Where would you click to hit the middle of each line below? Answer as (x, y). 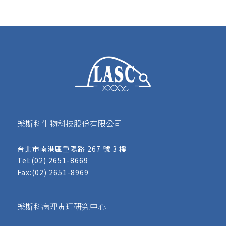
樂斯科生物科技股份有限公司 (69, 123)
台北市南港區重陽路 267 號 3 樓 (72, 149)
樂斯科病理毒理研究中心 (61, 206)
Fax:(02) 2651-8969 (53, 172)
